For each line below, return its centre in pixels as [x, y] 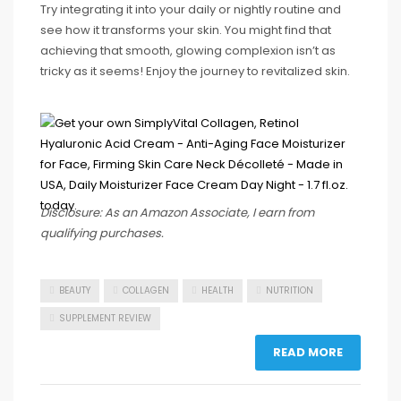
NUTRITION [290, 290]
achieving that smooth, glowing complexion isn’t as [188, 50]
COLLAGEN [146, 290]
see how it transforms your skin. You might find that [186, 30]
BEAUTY [75, 290]
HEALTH [218, 290]
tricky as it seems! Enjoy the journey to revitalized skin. [195, 71]
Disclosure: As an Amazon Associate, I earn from [177, 212]
